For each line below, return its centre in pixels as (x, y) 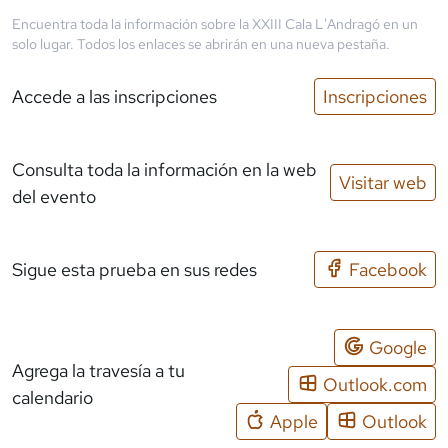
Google (398, 347)
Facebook (388, 269)
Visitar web (383, 182)
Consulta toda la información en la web (164, 169)
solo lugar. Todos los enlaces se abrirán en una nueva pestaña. (201, 43)
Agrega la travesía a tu (98, 370)
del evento (54, 196)
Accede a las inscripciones (114, 96)
